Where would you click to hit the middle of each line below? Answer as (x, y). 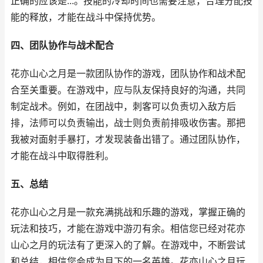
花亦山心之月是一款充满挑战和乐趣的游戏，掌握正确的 (128, 212)
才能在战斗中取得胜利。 (62, 156)
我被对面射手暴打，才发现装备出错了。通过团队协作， (128, 139)
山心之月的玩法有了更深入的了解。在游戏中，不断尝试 (128, 245)
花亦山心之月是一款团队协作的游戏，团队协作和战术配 (128, 73)
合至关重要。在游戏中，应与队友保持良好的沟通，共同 (128, 90)
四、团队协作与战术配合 (62, 45)
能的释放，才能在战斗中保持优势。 (86, 17)
